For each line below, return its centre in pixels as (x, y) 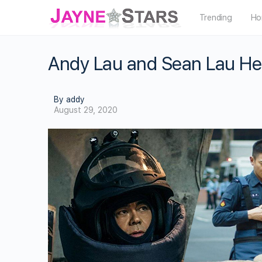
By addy (69, 99)
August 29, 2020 (86, 110)
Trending (216, 18)
